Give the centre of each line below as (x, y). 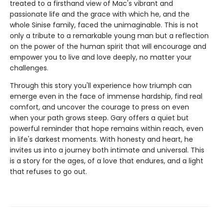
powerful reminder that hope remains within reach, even (107, 128)
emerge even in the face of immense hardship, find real (106, 96)
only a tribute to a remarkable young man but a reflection (109, 35)
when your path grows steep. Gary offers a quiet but (99, 118)
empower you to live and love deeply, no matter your (101, 57)
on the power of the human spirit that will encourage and (108, 46)
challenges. (29, 68)
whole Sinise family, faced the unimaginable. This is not (104, 25)
